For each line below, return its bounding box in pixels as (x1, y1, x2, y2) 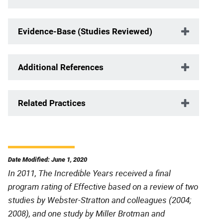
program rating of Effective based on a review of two (8, 180, 198, 192)
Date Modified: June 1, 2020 (8, 155, 87, 163)
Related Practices (18, 98, 86, 108)
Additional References (18, 62, 104, 72)
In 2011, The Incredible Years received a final (8, 167, 171, 179)
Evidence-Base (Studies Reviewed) (18, 26, 152, 36)
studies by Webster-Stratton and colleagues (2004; (8, 194, 192, 206)
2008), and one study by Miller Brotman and (8, 207, 165, 219)
